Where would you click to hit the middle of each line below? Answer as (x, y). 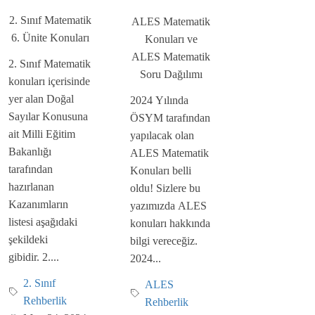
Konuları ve (171, 39)
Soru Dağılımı (171, 75)
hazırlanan (31, 187)
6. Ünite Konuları (50, 38)
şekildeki (28, 240)
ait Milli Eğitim (42, 134)
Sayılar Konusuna (48, 117)
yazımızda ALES (168, 206)
